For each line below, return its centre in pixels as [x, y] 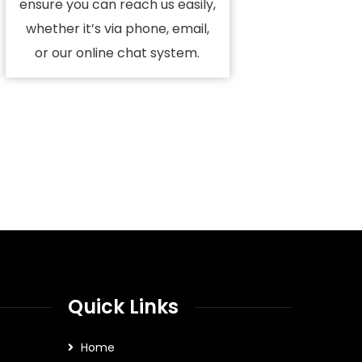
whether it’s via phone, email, [117, 29]
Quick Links [123, 307]
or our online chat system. [118, 53]
